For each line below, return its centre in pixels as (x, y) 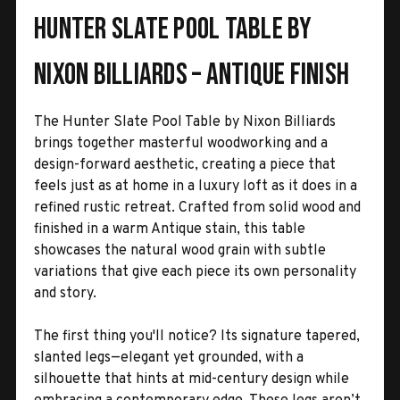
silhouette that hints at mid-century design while (192, 379)
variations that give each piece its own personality (195, 272)
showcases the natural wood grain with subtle (180, 250)
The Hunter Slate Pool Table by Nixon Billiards (185, 122)
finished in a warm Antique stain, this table (170, 229)
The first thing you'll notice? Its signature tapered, (197, 336)
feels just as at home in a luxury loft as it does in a (196, 186)
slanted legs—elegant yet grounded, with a (169, 358)
